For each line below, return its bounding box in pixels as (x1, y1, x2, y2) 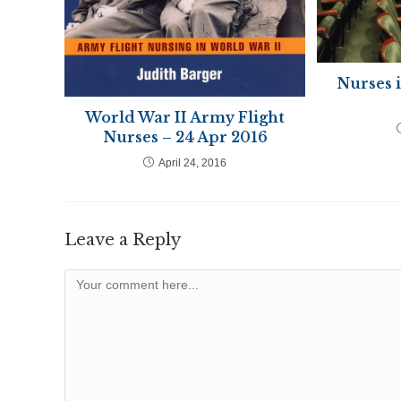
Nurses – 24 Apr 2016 (102, 127, 268, 146)
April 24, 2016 (158, 156, 227, 169)
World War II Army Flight (85, 107, 286, 126)
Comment (64, 271, 119, 286)
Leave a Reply (64, 229, 181, 250)
